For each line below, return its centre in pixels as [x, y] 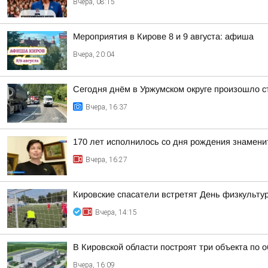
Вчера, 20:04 [94, 54]
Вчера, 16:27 [106, 160]
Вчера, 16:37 [106, 107]
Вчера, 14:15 [116, 212]
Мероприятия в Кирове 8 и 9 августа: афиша [163, 36]
